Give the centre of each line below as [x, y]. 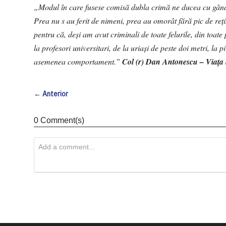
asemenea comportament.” [77, 61]
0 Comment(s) [59, 120]
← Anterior [51, 94]
